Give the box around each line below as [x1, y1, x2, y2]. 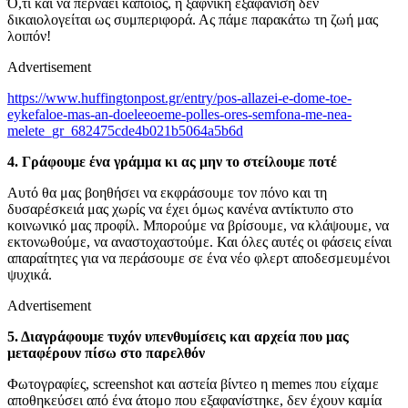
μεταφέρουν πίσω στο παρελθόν [7, 345, 205, 362]
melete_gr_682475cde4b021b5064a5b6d [7, 123, 243, 139]
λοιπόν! [7, 28, 51, 45]
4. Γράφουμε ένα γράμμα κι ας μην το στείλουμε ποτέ [7, 154, 341, 170]
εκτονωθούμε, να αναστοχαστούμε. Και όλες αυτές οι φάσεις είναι [7, 234, 392, 250]
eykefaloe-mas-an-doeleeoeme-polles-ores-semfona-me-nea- [7, 107, 352, 123]
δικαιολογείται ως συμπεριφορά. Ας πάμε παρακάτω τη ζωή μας [7, 12, 378, 28]
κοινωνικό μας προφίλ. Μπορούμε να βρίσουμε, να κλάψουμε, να [7, 218, 389, 234]
